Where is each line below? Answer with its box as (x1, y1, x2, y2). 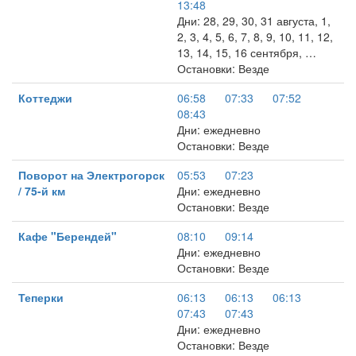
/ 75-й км (18, 183, 65, 199)
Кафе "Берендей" (18, 228, 117, 244)
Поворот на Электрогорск (18, 167, 164, 183)
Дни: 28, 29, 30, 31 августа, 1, (177, 13, 331, 29)
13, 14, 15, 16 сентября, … (177, 44, 316, 60)
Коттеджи (18, 90, 72, 106)
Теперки (18, 289, 64, 305)
